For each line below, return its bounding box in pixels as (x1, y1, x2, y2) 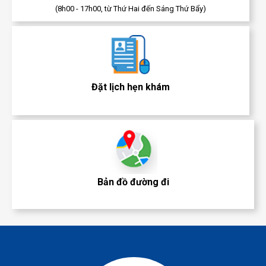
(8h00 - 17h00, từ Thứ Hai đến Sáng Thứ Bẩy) (55, 4, 206, 14)
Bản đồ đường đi (97, 176, 169, 188)
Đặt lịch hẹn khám (91, 81, 170, 93)
